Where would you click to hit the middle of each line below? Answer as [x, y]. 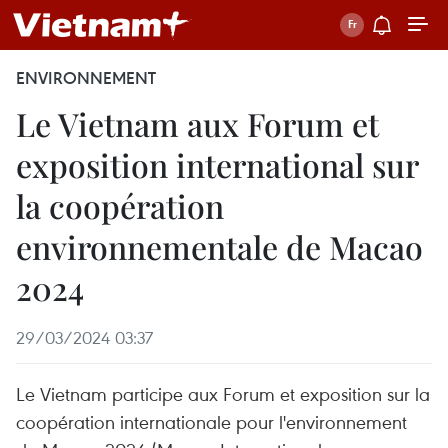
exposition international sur [217, 164]
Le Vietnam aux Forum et [197, 123]
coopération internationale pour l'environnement [211, 421]
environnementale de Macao [219, 246]
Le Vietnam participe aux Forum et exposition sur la [223, 393]
